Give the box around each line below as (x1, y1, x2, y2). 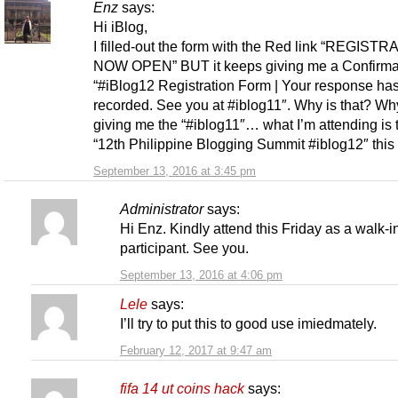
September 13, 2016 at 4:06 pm (120, 267, 283, 282)
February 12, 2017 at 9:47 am (120, 343, 272, 357)
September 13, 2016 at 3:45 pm (93, 163, 256, 178)
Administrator (120, 200, 203, 217)
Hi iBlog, (93, 18, 147, 35)
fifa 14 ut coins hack (120, 379, 244, 396)
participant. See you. (120, 239, 249, 256)
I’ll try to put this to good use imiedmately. (120, 314, 377, 331)
